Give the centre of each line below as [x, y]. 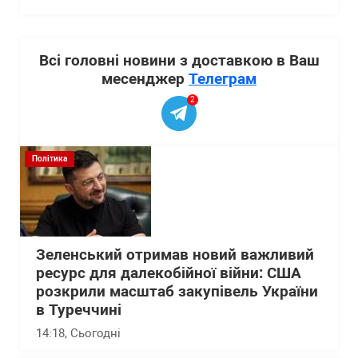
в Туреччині [79, 310]
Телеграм [223, 79]
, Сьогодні [93, 333]
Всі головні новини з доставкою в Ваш [179, 60]
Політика [50, 159]
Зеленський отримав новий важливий [175, 255]
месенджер [145, 79]
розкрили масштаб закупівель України [177, 292]
